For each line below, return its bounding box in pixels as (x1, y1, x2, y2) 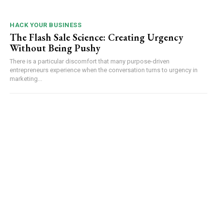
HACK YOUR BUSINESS (10, 21, 81, 29)
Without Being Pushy (10, 42, 100, 55)
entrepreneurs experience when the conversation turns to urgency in (10, 66, 198, 74)
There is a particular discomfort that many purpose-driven (10, 58, 170, 65)
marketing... (10, 75, 42, 83)
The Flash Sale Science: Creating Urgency (10, 31, 183, 44)
